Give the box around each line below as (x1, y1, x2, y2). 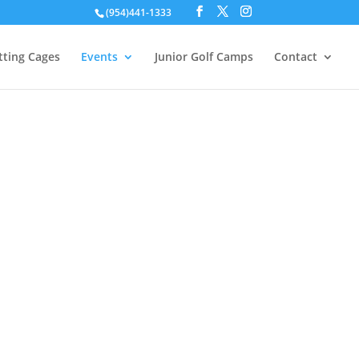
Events (81, 49, 118, 64)
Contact (274, 49, 317, 64)
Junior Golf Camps (155, 49, 253, 64)
